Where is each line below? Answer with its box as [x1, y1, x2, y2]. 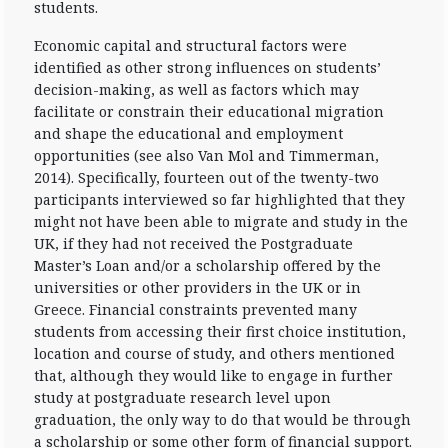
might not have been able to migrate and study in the [34, 212, 408, 231]
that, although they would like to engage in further [34, 366, 393, 385]
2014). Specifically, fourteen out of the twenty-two [34, 168, 379, 187]
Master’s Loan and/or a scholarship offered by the [34, 256, 381, 275]
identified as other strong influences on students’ [34, 58, 381, 77]
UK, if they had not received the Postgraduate [34, 234, 353, 253]
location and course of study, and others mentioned [34, 344, 395, 363]
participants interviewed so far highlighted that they [34, 190, 405, 209]
